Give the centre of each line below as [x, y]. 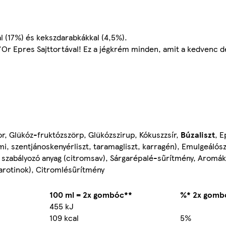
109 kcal [64, 217]
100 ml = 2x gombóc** [91, 194]
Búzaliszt [198, 134]
